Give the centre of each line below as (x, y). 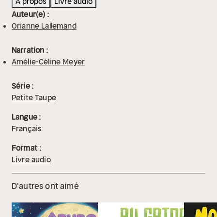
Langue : (26, 117)
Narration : (30, 50)
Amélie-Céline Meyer (48, 62)
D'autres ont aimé (45, 186)
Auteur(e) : (30, 14)
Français (27, 129)
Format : (27, 148)
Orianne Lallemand (44, 26)
